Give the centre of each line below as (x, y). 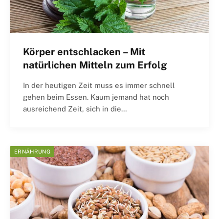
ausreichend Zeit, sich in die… (75, 109)
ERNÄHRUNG (32, 151)
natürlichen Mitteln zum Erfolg (95, 65)
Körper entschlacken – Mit (84, 52)
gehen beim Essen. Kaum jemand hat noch (96, 97)
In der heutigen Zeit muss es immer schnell (99, 85)
